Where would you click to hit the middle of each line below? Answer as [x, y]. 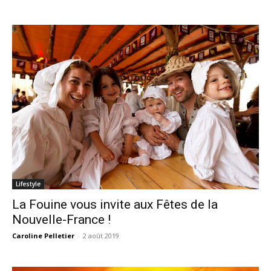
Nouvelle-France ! [61, 219]
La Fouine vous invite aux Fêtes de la [115, 204]
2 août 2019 [101, 235]
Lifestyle [28, 184]
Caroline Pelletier [43, 235]
